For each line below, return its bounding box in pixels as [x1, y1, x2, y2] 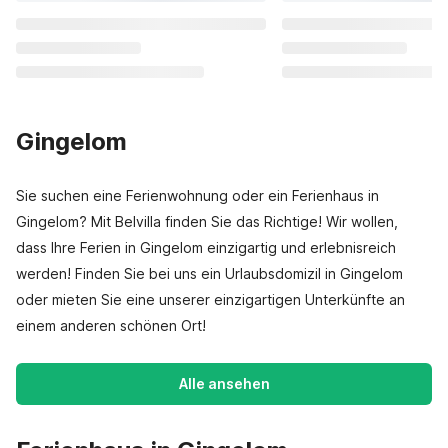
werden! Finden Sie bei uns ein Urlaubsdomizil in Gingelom [16, 265, 403, 282]
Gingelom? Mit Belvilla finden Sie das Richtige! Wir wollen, [16, 213, 398, 230]
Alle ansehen [178, 375, 270, 392]
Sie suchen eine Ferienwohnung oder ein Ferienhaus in [16, 187, 379, 204]
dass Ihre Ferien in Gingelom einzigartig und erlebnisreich [16, 239, 396, 256]
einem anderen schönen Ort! [16, 317, 206, 334]
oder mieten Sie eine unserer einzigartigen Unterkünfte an [16, 291, 405, 308]
